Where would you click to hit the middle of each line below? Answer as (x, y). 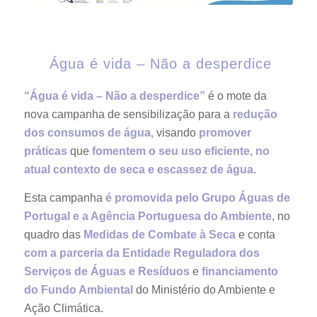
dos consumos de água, (88, 133)
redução (255, 115)
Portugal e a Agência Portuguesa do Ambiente (148, 216)
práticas (45, 151)
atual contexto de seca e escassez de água (138, 170)
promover (225, 133)
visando (176, 133)
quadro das (53, 234)
